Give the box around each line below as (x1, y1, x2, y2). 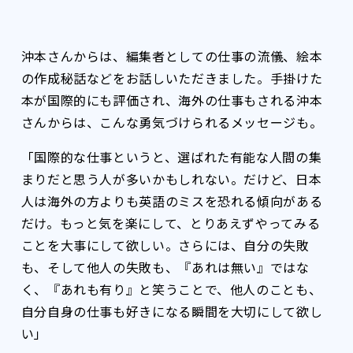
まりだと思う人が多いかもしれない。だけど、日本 (20, 169, 322, 188)
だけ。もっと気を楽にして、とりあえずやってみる (20, 213, 321, 232)
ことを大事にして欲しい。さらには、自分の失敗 (20, 235, 310, 255)
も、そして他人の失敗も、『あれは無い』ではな (20, 257, 310, 277)
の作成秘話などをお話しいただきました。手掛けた (20, 68, 323, 87)
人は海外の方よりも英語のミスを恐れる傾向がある (20, 191, 323, 210)
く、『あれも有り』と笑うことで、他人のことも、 (20, 279, 322, 299)
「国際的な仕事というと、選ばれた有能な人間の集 (20, 147, 322, 166)
